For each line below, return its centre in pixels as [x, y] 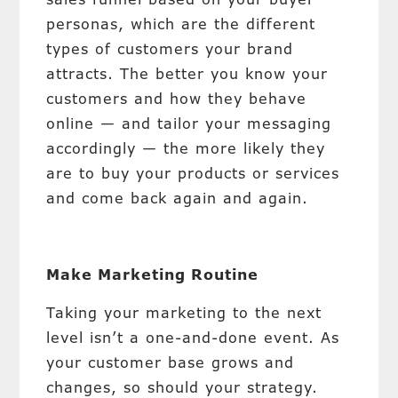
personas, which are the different [181, 24]
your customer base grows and [171, 362]
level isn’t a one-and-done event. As [193, 338]
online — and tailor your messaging [189, 123]
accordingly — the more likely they [186, 148]
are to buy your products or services [193, 173]
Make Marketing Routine [153, 275]
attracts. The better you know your [187, 74]
